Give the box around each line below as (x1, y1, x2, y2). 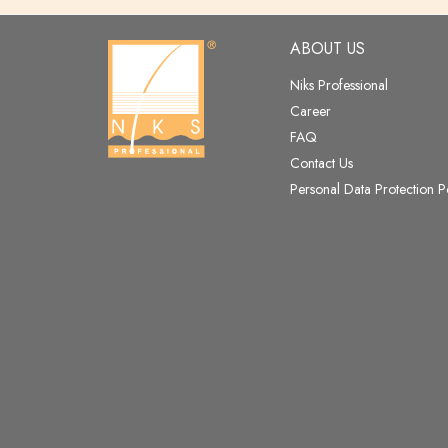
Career (289, 100, 331, 121)
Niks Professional (289, 74, 388, 95)
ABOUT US (289, 36, 365, 60)
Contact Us (289, 152, 353, 173)
